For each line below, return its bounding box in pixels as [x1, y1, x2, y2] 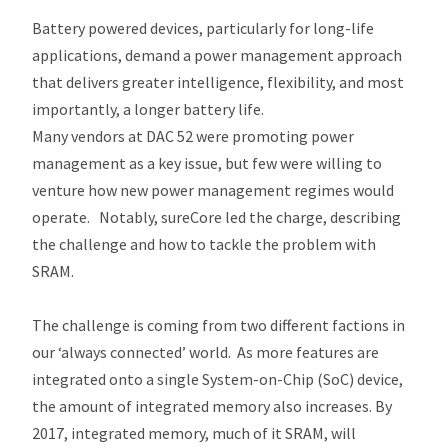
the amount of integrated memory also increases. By [32, 395, 393, 416]
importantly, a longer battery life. [32, 98, 265, 119]
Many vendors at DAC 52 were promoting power [32, 125, 355, 146]
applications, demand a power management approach [32, 44, 403, 65]
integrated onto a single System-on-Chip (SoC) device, [32, 368, 404, 389]
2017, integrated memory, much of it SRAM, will [32, 422, 357, 443]
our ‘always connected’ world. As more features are [32, 341, 380, 362]
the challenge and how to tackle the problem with [32, 233, 377, 254]
